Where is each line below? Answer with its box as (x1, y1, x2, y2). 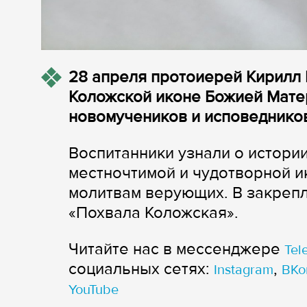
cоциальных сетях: (69, 259, 214, 280)
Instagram (214, 262, 273, 279)
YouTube (69, 282, 119, 299)
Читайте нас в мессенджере (69, 239, 284, 260)
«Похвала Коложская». (69, 203, 238, 223)
